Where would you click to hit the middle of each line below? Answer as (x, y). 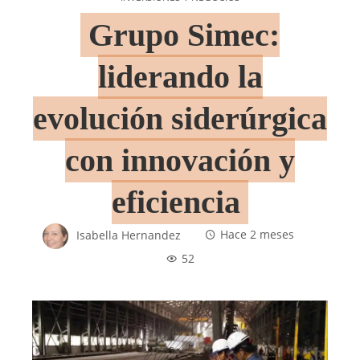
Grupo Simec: (184, 35)
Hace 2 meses (257, 235)
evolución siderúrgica (180, 118)
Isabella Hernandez (128, 235)
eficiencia (176, 202)
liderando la (180, 76)
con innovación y (180, 160)
